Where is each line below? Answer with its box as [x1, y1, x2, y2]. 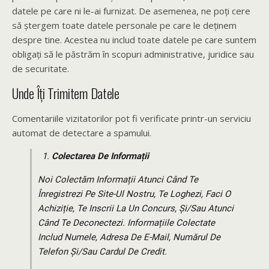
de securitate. [12, 62, 69, 74]
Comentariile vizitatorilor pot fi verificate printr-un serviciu [12, 112, 251, 124]
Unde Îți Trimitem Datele [12, 83, 119, 103]
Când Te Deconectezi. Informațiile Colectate [38, 217, 215, 228]
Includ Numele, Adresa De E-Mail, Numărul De [38, 232, 220, 243]
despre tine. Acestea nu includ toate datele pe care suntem [12, 34, 256, 46]
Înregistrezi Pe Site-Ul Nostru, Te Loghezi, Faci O [38, 189, 231, 199]
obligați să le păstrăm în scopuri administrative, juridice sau [12, 48, 254, 60]
